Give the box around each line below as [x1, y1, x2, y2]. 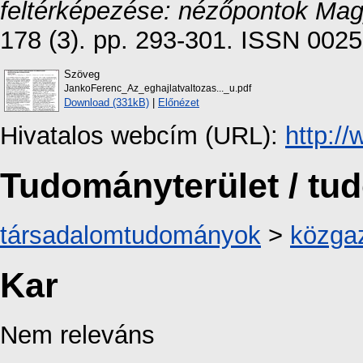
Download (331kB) [64, 96, 149, 109]
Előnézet [158, 96, 199, 109]
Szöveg [64, 67, 100, 80]
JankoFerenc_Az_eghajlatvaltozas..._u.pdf [64, 83, 251, 93]
